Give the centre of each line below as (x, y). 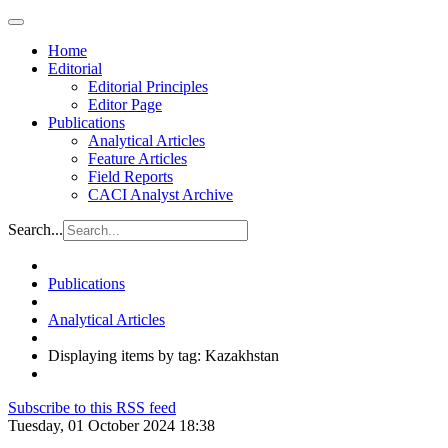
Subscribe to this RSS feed (92, 407)
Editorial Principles (148, 86)
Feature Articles (137, 158)
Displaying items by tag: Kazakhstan (163, 355)
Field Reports (130, 176)
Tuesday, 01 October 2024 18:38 (111, 425)
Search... (35, 229)
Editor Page (125, 104)
